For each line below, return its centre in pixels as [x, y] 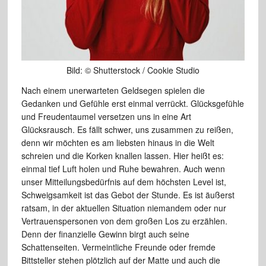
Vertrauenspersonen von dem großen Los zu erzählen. [124, 221]
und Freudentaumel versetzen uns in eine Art [106, 116]
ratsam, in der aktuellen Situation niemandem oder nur [123, 208]
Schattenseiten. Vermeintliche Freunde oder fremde [118, 247]
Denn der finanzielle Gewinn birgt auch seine [105, 234]
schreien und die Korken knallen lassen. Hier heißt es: [122, 155]
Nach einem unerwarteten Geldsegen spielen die [113, 90]
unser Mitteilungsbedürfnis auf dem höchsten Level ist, [123, 181]
